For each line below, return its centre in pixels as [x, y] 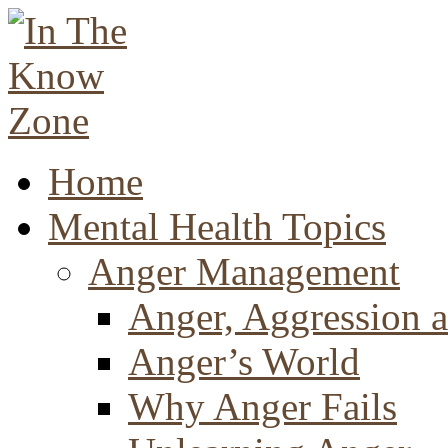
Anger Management [244, 271]
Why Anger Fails [262, 406]
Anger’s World [244, 361]
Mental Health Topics [217, 226]
